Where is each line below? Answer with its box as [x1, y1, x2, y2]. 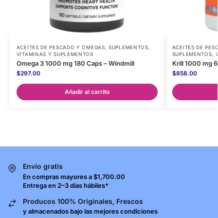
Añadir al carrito [64, 88, 109, 96]
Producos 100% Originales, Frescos [23, 197, 143, 205]
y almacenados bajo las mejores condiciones [23, 207, 158, 216]
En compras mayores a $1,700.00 [23, 172, 125, 181]
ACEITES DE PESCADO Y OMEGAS [16, 44, 105, 51]
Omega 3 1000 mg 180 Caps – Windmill [16, 59, 134, 68]
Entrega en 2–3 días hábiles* [23, 181, 109, 189]
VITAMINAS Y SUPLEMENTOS [16, 51, 93, 57]
